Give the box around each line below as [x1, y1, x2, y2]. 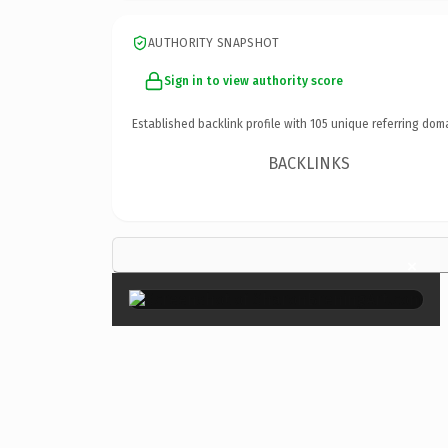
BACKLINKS [268, 153, 351, 173]
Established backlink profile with [132, 116, 310, 131]
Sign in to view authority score [164, 73, 343, 88]
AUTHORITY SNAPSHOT [148, 35, 280, 50]
